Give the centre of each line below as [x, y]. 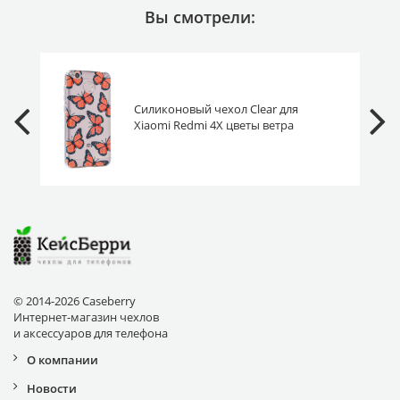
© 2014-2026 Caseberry [75, 300]
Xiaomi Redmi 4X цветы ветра [213, 125]
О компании [62, 359]
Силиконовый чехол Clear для [216, 109]
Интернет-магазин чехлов [86, 317]
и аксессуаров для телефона [91, 333]
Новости [52, 388]
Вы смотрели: [200, 17]
